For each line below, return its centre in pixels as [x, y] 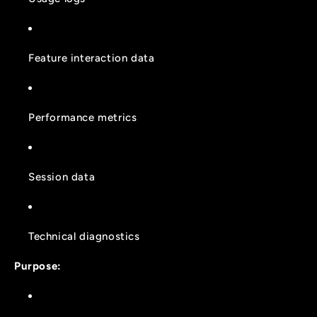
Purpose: [38, 266]
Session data [62, 177]
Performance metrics [83, 118]
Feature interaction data [92, 58]
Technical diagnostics [84, 237]
